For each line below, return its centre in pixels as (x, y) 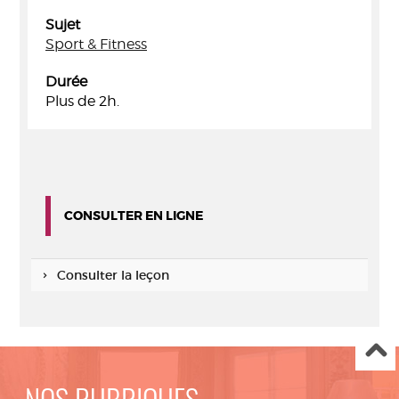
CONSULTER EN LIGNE (134, 216)
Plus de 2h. (82, 101)
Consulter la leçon (113, 275)
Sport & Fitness (96, 44)
